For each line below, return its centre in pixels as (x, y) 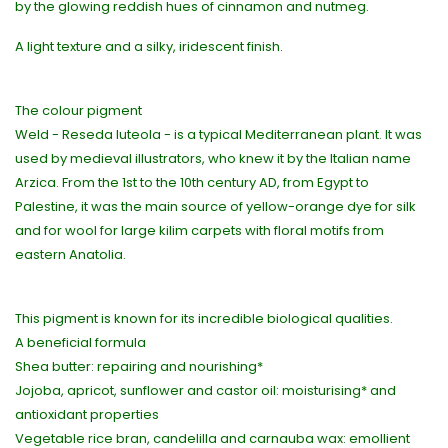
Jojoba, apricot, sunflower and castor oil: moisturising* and (205, 391)
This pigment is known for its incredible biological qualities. (204, 319)
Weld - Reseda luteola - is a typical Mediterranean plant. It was (218, 135)
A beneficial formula (80, 343)
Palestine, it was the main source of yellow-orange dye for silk (215, 207)
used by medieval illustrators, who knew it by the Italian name (213, 159)
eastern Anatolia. (70, 255)
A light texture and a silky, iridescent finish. (149, 47)
